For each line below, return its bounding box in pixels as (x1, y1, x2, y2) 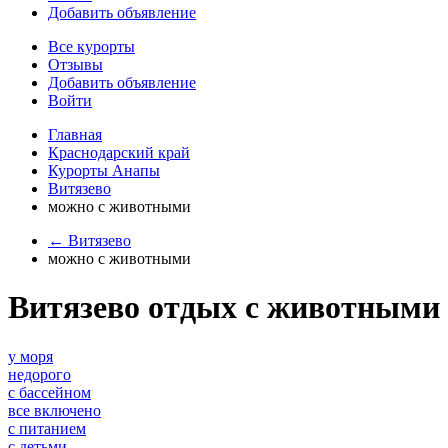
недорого (8, 365, 71, 383)
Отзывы (48, 56, 103, 73)
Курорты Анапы (48, 162, 160, 179)
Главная (48, 126, 102, 143)
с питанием (8, 419, 86, 437)
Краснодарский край (48, 144, 190, 161)
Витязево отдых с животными (8, 289, 440, 326)
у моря (8, 347, 53, 365)
